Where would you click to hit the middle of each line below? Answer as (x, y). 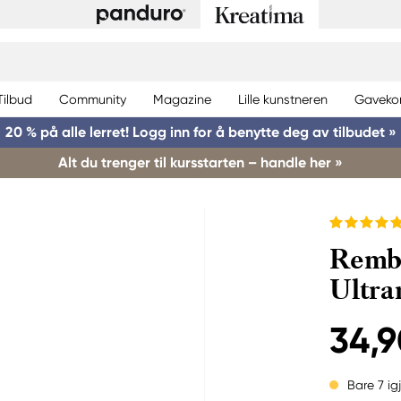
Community (93, 99)
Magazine (182, 99)
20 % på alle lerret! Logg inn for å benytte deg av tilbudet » (200, 132)
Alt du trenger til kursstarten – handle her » (200, 162)
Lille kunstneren (283, 99)
